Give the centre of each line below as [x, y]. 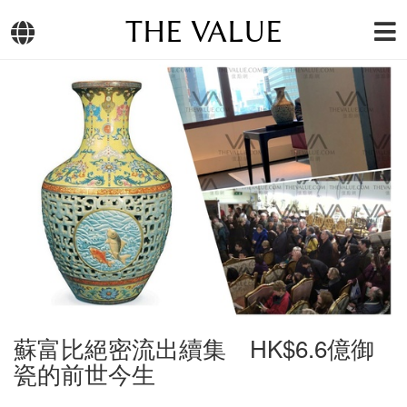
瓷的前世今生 [84, 373]
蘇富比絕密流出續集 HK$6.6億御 [194, 348]
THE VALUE [203, 32]
